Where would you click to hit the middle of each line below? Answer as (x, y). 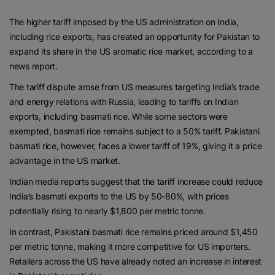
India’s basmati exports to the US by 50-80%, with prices (119, 196)
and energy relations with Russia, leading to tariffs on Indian (124, 101)
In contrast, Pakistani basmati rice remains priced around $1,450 (134, 231)
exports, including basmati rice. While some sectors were (118, 116)
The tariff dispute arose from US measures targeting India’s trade (134, 87)
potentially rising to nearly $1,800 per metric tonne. (109, 211)
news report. (33, 66)
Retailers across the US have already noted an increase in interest (136, 261)
